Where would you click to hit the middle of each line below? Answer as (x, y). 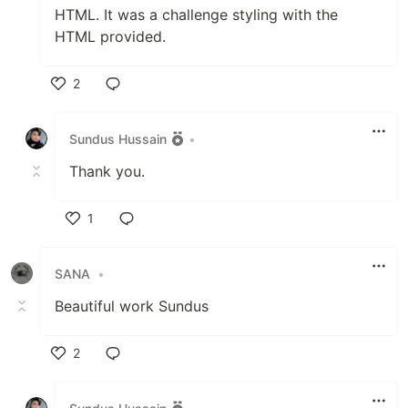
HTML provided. (110, 37)
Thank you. (107, 172)
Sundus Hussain (118, 138)
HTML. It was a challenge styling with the (196, 15)
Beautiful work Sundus (132, 306)
